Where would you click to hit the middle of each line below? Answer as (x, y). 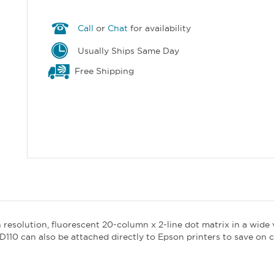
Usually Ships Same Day (128, 50)
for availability (160, 28)
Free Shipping (103, 71)
